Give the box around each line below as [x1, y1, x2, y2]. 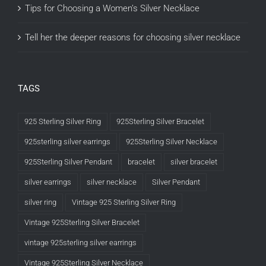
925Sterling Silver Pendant [24, 157, 112, 167]
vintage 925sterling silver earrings [24, 238, 137, 248]
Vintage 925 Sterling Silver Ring [72, 198, 176, 207]
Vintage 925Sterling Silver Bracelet [24, 218, 140, 227]
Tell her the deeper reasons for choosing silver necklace [25, 32, 240, 43]
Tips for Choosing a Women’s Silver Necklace [25, 3, 199, 14]
